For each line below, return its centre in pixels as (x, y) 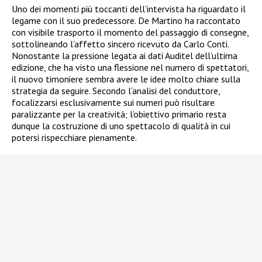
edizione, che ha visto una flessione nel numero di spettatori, (130, 68)
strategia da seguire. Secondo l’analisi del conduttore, (116, 91)
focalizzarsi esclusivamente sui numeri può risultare (113, 103)
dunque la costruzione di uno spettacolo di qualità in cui (121, 126)
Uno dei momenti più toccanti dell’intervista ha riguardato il (129, 9)
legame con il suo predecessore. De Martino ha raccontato (126, 21)
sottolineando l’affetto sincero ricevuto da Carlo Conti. (120, 44)
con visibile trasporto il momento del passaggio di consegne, (130, 32)
